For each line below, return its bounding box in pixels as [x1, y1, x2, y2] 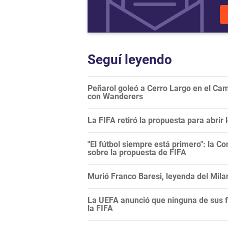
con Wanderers [88, 92, 143, 102]
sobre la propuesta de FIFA [88, 148, 186, 158]
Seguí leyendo [88, 52, 172, 68]
